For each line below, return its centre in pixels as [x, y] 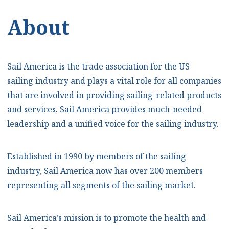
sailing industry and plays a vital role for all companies [114, 81]
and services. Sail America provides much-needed [105, 110]
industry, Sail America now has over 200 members [105, 171]
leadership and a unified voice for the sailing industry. [114, 124]
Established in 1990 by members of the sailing [97, 157]
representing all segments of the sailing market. [101, 185]
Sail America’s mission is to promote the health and [107, 218]
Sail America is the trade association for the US [98, 67]
